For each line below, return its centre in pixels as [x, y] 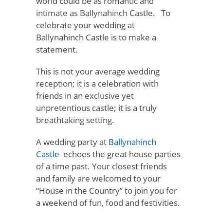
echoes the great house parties [120, 154]
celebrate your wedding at [85, 25]
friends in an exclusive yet [85, 96]
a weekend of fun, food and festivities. [109, 203]
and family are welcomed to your [98, 178]
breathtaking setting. [78, 120]
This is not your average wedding [98, 71]
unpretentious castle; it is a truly [96, 108]
